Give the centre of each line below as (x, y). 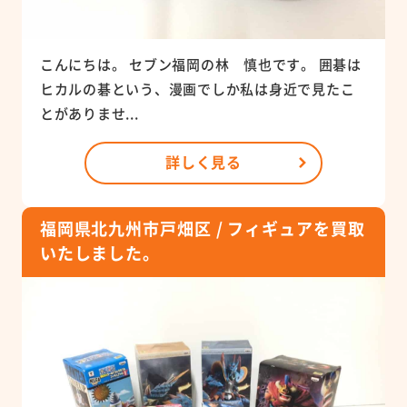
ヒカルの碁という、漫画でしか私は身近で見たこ (197, 88)
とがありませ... (89, 113)
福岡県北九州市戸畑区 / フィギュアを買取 (202, 228)
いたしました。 (100, 252)
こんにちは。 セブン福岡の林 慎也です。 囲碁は (200, 64)
